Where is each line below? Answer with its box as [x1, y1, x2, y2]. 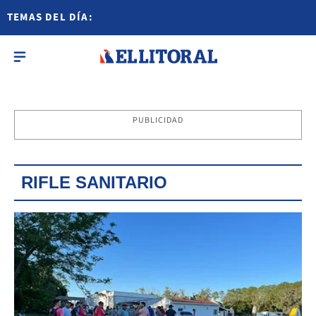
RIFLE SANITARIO [21, 173, 167, 192]
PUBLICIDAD [132, 114, 184, 126]
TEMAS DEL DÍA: [7, 10, 93, 25]
